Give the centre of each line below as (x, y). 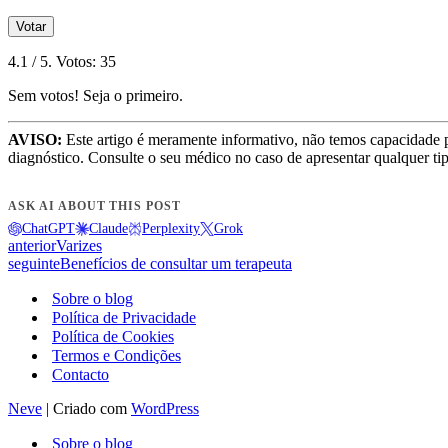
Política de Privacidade (124, 318)
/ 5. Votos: (64, 62)
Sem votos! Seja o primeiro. (95, 96)
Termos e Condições (116, 356)
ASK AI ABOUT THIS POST (95, 206)
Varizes (79, 246)
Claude (108, 228)
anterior (32, 246)
